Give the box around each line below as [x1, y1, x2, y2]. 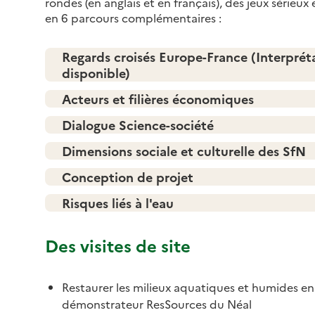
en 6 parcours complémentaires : [45, 9, 221, 25]
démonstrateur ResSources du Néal [62, 295, 252, 311]
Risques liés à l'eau [62, 193, 174, 212]
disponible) [62, 63, 130, 82]
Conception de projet [62, 167, 193, 186]
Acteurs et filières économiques [62, 89, 254, 108]
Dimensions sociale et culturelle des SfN [62, 141, 306, 160]
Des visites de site [45, 233, 191, 257]
